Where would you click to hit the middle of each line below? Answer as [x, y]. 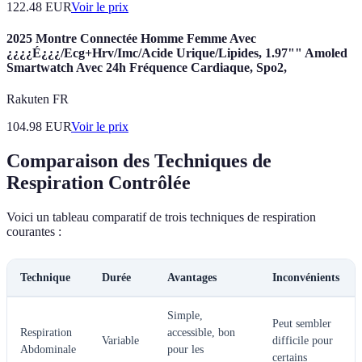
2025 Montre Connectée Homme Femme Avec [131, 38]
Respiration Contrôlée [99, 182]
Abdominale [48, 349]
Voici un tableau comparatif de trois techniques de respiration [161, 217]
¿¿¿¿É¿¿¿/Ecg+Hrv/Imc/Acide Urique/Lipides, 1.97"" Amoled [177, 53]
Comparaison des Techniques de [139, 160]
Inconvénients [306, 277]
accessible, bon [201, 332]
